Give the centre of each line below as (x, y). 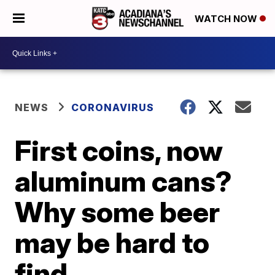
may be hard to (112, 242)
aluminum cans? (124, 181)
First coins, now (119, 150)
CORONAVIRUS (113, 107)
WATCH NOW (227, 19)
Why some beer (118, 212)
